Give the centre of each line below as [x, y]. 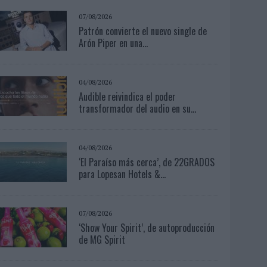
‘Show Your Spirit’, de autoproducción [147, 227]
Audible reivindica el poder [128, 96]
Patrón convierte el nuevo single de [143, 31]
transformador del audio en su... [138, 108]
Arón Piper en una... [114, 43]
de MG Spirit [102, 239]
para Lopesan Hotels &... [122, 174]
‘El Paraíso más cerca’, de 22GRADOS [147, 162]
